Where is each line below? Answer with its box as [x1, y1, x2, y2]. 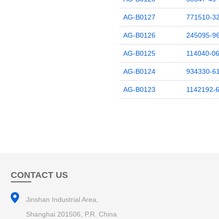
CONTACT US [11, 170, 68, 180]
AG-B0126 [123, 31, 155, 39]
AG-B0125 [123, 49, 155, 57]
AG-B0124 [123, 67, 155, 75]
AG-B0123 [123, 86, 155, 93]
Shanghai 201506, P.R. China [26, 210, 117, 218]
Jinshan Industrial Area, [26, 196, 98, 203]
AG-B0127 [123, 13, 155, 21]
